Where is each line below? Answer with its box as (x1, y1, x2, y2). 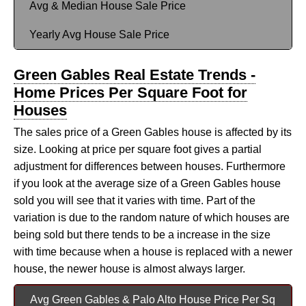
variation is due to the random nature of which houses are (14, 211, 290, 223)
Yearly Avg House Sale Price (29, 28, 169, 40)
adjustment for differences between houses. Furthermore (14, 160, 286, 172)
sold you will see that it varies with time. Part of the (14, 194, 255, 206)
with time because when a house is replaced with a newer (14, 245, 292, 258)
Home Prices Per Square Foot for (14, 83, 247, 101)
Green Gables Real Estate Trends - (14, 66, 255, 83)
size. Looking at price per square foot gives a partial (14, 143, 262, 155)
